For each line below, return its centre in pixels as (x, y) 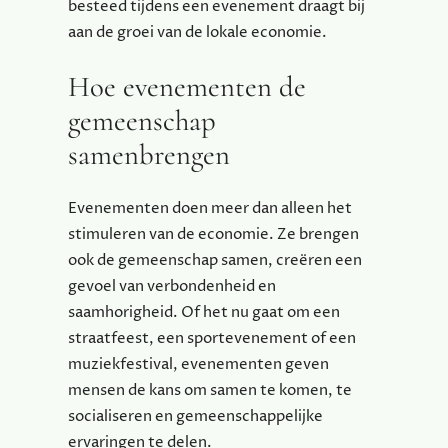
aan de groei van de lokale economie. (197, 33)
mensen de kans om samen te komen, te (210, 391)
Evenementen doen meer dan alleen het (210, 209)
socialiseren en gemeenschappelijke (195, 417)
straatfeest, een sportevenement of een (212, 339)
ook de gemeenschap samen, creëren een (215, 261)
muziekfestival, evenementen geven (198, 365)
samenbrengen (149, 155)
